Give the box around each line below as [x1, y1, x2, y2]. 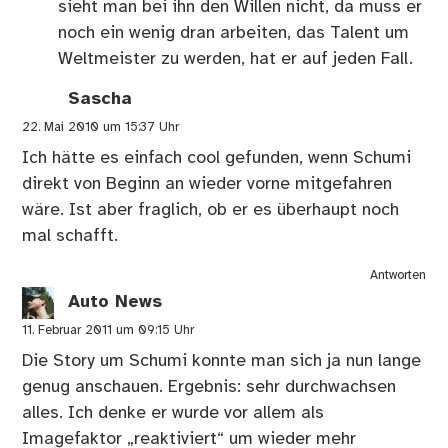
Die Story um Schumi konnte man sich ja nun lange [22, 352, 422, 371]
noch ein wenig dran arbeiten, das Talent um [57, 23, 409, 42]
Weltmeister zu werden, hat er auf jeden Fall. [57, 49, 413, 68]
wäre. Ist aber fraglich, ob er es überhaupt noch [22, 201, 400, 220]
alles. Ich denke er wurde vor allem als [22, 404, 325, 423]
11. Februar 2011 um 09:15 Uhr [22, 324, 195, 338]
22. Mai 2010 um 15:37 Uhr [22, 121, 180, 135]
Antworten [369, 269, 426, 283]
